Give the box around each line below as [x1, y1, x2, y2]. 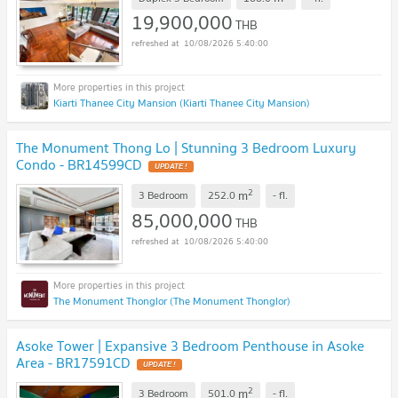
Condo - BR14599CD [16, 153, 141, 177]
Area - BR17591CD [16, 350, 130, 374]
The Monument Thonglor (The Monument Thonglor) [53, 291, 291, 309]
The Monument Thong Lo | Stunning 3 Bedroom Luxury [16, 136, 356, 160]
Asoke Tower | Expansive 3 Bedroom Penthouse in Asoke [16, 333, 364, 357]
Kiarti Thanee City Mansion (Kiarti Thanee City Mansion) [53, 94, 310, 112]
